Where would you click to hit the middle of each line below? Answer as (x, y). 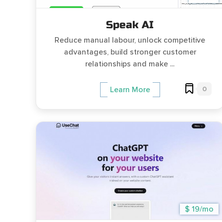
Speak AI (130, 25)
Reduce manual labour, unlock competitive (130, 40)
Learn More (130, 89)
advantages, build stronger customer (130, 52)
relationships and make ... (130, 64)
